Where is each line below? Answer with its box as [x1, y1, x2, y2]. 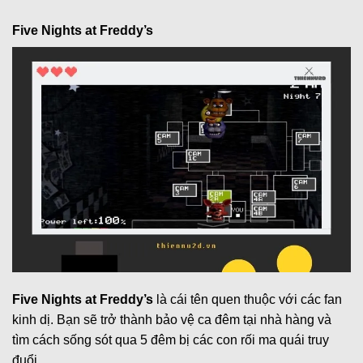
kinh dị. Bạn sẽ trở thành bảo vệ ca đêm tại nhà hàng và [12, 313, 331, 327]
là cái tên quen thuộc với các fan [153, 293, 342, 307]
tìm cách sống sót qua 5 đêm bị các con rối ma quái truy [12, 333, 329, 348]
